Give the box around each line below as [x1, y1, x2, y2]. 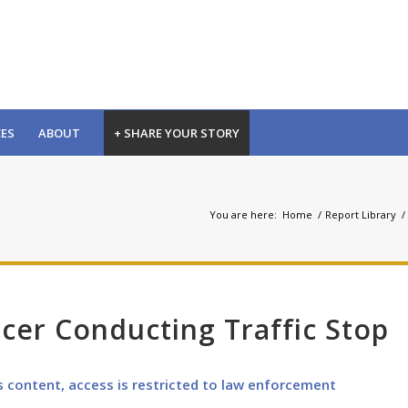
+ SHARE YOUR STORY [114, 125, 240, 141]
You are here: [209, 207, 277, 221]
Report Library [325, 207, 396, 221]
